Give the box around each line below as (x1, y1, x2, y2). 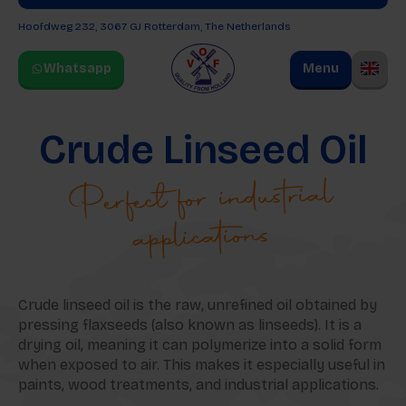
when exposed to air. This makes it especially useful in (18, 356, 385, 374)
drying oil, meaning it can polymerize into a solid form (18, 336, 382, 354)
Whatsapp (43, 61, 111, 77)
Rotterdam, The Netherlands (141, 20, 290, 33)
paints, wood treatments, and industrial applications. (18, 376, 379, 394)
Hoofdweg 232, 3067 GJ (18, 20, 141, 33)
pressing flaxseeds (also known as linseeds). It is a (18, 316, 362, 334)
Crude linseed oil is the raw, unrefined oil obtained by (18, 296, 377, 314)
